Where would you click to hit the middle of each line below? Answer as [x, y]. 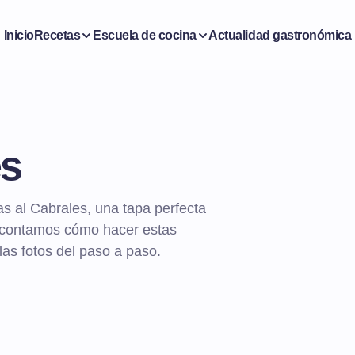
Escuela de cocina [144, 35]
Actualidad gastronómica [280, 35]
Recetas [57, 35]
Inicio [19, 35]
